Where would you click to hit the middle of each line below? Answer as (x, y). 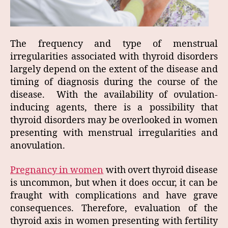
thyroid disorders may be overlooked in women (114, 121)
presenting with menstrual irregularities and (114, 133)
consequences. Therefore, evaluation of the (114, 208)
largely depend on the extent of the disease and (114, 70)
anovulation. (38, 146)
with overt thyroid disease (161, 170)
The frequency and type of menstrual (114, 44)
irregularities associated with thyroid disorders (114, 57)
